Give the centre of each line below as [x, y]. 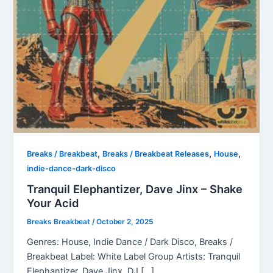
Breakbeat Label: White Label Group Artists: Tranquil [134, 257]
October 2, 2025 [125, 222]
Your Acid [53, 203]
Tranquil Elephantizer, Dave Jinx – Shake [135, 189]
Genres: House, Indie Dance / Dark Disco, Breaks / [130, 242]
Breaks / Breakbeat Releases [156, 154]
